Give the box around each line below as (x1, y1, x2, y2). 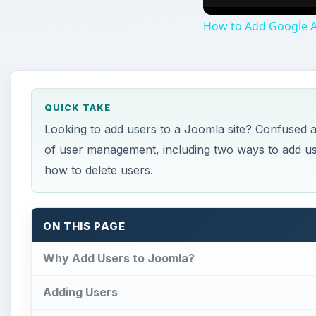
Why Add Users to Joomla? (43, 250, 195, 265)
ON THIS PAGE (43, 220, 126, 233)
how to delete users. (44, 163, 153, 178)
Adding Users (43, 284, 118, 299)
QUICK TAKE (44, 102, 111, 114)
